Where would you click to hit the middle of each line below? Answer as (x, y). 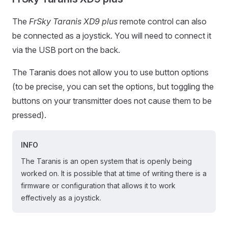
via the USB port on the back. (66, 50)
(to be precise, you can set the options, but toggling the (113, 87)
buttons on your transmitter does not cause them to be (112, 101)
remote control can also (162, 22)
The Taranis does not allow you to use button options (110, 73)
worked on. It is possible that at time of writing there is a (114, 174)
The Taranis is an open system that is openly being (106, 161)
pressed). (29, 115)
